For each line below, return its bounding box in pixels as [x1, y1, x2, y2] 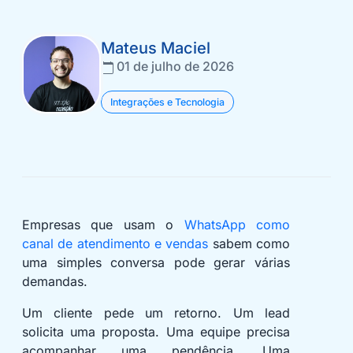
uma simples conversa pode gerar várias [22, 255, 290, 271]
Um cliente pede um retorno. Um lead [22, 305, 290, 321]
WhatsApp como [184, 217, 291, 233]
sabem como [208, 236, 291, 252]
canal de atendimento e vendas [22, 236, 209, 252]
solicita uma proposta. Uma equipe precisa [22, 324, 290, 340]
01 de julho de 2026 [113, 58, 234, 75]
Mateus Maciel [101, 39, 210, 58]
